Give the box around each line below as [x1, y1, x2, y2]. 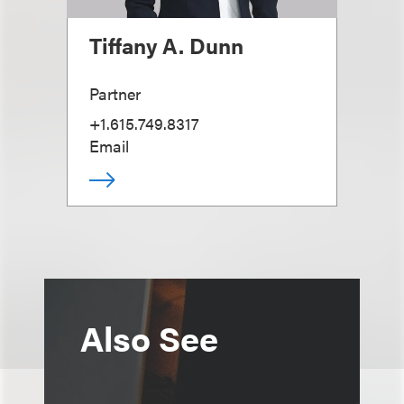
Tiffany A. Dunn [89, 30, 243, 60]
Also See [80, 313, 218, 362]
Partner [89, 82, 141, 105]
